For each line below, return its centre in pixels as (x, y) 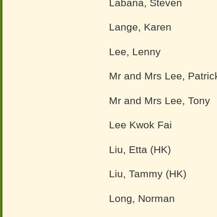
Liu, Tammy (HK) (148, 174)
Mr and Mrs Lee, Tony (160, 100)
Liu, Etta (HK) (140, 149)
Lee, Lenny (135, 51)
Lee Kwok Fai (140, 125)
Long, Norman (142, 198)
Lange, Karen (140, 27)
